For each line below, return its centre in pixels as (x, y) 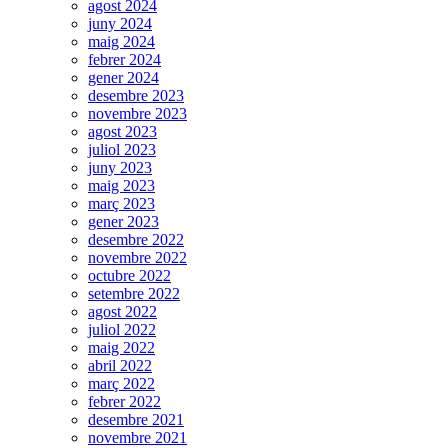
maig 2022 (121, 348)
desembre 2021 (136, 420)
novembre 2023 (137, 114)
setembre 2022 (134, 294)
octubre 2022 (129, 276)
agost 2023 (122, 132)
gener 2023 (123, 222)
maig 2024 (121, 42)
